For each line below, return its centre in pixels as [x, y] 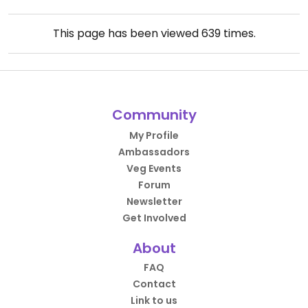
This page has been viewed [127, 33]
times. [238, 33]
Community [154, 115]
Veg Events [154, 168]
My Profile [154, 135]
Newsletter [154, 201]
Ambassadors [154, 152]
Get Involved [154, 218]
